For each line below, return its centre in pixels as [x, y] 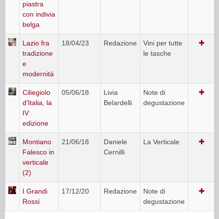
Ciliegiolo [36, 92]
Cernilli [114, 152]
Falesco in [38, 152]
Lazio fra [36, 43]
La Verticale [161, 142]
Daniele [115, 142]
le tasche [157, 53]
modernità [38, 74]
